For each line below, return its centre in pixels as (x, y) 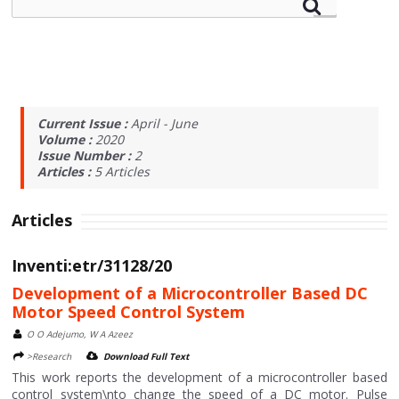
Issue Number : (86, 155)
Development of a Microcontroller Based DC (190, 293)
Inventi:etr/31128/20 (92, 265)
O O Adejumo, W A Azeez (80, 334)
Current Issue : (85, 123)
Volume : (67, 139)
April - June (165, 123)
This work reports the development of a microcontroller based (199, 377)
